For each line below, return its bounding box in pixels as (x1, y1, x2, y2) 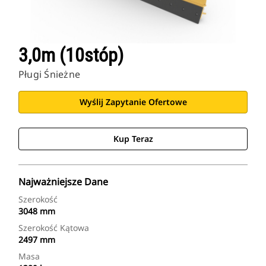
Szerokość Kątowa (18, 222, 89, 234)
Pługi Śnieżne (18, 68, 81, 81)
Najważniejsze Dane (18, 175, 108, 189)
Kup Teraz (113, 133, 153, 145)
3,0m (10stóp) (18, 44, 123, 67)
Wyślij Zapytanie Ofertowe (79, 96, 187, 108)
